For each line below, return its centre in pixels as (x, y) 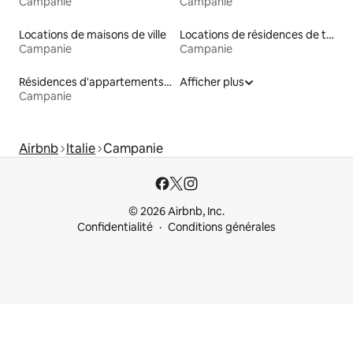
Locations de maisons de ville (93, 35)
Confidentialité (115, 227)
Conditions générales (222, 227)
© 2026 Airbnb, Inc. (176, 212)
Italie (81, 149)
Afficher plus (212, 82)
